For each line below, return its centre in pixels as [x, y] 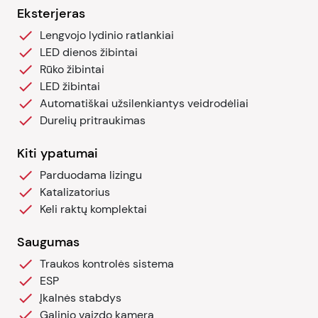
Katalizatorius [75, 192]
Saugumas [48, 242]
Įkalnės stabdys [81, 298]
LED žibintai [70, 86]
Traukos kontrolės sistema [107, 264]
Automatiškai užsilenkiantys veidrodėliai [144, 103]
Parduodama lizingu [91, 175]
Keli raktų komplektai [93, 209]
